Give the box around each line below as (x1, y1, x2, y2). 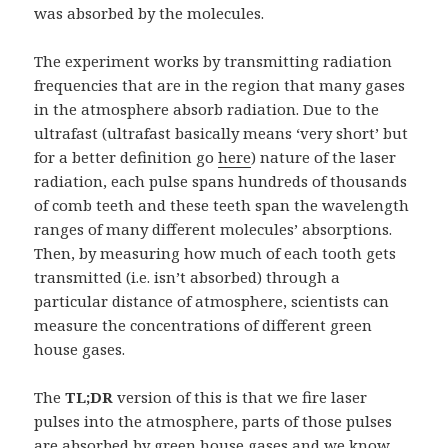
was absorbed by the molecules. (34, 2, 265, 23)
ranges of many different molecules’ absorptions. (34, 218, 393, 239)
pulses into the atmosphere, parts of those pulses (34, 410, 393, 431)
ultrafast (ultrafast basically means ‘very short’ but (34, 122, 409, 143)
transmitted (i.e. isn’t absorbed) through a (34, 266, 341, 287)
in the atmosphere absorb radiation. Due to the (34, 98, 380, 119)
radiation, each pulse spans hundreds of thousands (34, 170, 408, 191)
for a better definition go (34, 146, 219, 167)
